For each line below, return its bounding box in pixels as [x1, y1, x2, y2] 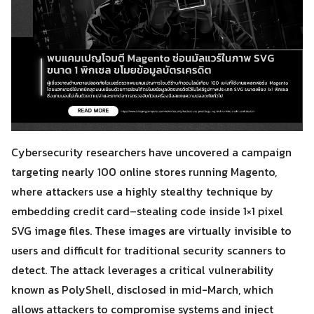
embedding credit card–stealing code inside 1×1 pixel [11, 203, 283, 219]
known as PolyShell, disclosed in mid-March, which [11, 281, 273, 298]
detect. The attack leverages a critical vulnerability [11, 261, 274, 278]
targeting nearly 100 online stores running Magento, [11, 163, 277, 180]
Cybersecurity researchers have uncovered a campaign [11, 144, 292, 161]
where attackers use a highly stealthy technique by [11, 183, 273, 200]
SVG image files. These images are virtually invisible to [11, 222, 292, 239]
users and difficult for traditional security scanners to [11, 242, 286, 259]
